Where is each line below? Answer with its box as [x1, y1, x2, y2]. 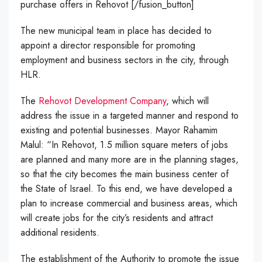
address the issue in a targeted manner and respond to [20, 109, 239, 123]
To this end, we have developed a [96, 182, 232, 196]
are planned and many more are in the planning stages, [20, 153, 239, 167]
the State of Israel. [20, 182, 96, 196]
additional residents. [20, 226, 99, 240]
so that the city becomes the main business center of [20, 167, 229, 181]
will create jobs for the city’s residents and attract [20, 211, 213, 225]
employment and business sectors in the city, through [20, 53, 229, 67]
